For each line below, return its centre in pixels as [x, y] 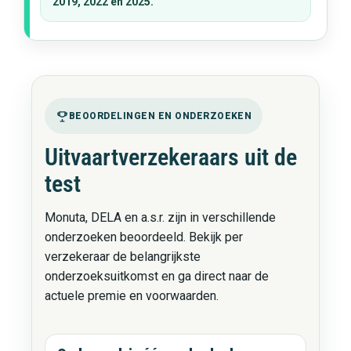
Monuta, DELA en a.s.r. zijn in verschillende [160, 217]
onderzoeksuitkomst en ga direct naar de [156, 276]
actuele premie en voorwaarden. [131, 296]
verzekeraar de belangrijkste [122, 257]
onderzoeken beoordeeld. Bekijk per [143, 237]
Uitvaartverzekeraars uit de [170, 157]
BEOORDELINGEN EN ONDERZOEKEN [160, 116]
